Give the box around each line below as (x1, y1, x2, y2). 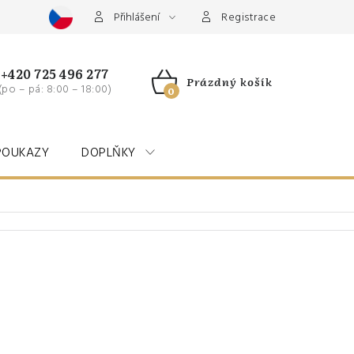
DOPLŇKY (81, 144, 136, 161)
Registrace (221, 9, 276, 25)
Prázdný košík (186, 73, 273, 89)
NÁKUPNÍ (150, 88, 226, 111)
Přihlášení (113, 9, 160, 25)
